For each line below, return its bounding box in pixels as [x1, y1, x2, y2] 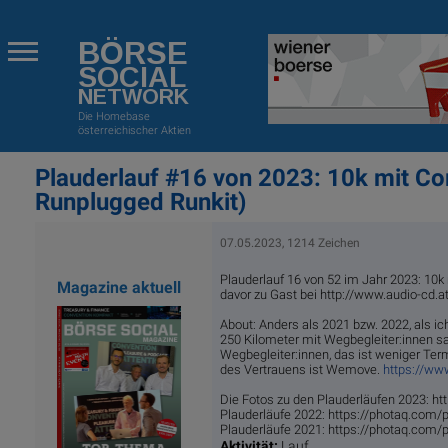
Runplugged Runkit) [35, 188, 246, 217]
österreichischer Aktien [77, 123, 191, 137]
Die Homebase [77, 109, 150, 123]
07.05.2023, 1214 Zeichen [219, 235, 360, 250]
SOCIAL [77, 61, 186, 94]
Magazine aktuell [57, 277, 182, 297]
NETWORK [77, 85, 189, 110]
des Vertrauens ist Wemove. [219, 361, 383, 377]
